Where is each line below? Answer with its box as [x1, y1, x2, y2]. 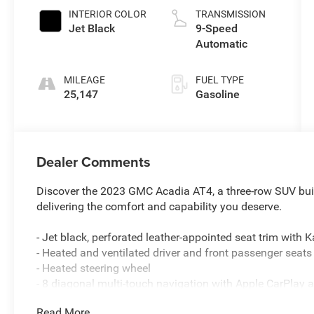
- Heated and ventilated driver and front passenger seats [36, 246, 313, 260]
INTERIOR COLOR [69, 8, 147, 20]
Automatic [195, 37, 247, 51]
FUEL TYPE [195, 74, 244, 86]
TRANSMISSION [195, 8, 266, 20]
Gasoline [195, 88, 240, 102]
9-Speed [195, 22, 238, 36]
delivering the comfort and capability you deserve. [36, 200, 282, 214]
